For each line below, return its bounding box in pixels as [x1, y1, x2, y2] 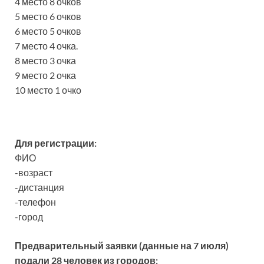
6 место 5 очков [15, 25, 81, 37]
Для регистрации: [15, 137, 97, 148]
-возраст [15, 167, 52, 178]
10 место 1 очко [15, 84, 81, 95]
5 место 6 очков [15, 11, 81, 22]
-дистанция [15, 181, 64, 193]
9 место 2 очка [15, 70, 76, 81]
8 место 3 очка [15, 55, 76, 66]
